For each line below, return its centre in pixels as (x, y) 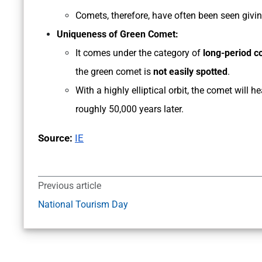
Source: (55, 138)
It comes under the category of (139, 53)
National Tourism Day (83, 205)
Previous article (70, 186)
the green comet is (114, 72)
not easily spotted (190, 72)
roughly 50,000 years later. (131, 109)
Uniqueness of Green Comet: (118, 35)
